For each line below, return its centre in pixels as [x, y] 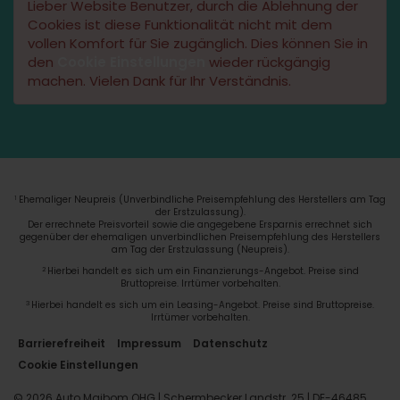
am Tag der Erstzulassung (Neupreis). [200, 250]
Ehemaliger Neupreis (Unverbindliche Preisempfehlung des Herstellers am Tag [201, 200]
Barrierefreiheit [62, 344]
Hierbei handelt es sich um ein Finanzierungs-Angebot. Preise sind [203, 271]
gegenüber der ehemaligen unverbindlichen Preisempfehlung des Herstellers [200, 237]
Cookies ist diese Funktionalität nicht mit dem [180, 25]
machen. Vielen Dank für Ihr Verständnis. [159, 81]
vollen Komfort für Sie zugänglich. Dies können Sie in [198, 44]
